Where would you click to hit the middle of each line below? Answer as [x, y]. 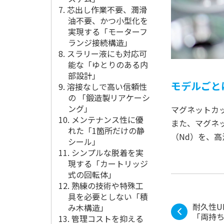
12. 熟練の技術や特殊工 [101, 185]
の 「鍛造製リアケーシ [109, 97]
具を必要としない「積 [108, 196]
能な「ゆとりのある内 [108, 64]
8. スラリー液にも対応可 [103, 53]
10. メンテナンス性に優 [101, 119]
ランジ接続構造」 [100, 42]
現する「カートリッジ [108, 163]
